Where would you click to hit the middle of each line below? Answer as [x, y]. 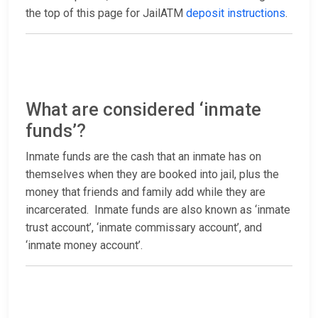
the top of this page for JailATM [106, 13]
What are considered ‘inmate [143, 110]
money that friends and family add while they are [146, 192]
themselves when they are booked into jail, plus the [152, 175]
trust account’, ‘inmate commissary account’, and [144, 228]
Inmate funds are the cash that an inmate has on [143, 157]
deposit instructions [236, 13]
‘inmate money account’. [84, 246]
